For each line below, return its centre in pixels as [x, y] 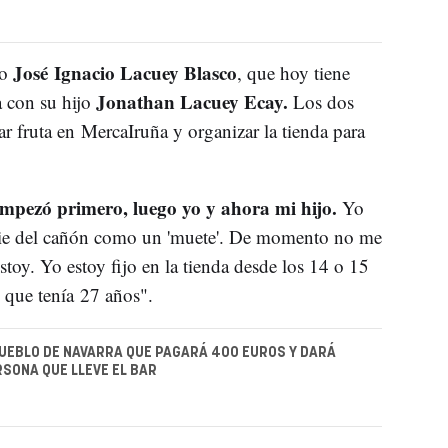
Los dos [320, 101]
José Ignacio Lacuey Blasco [124, 72]
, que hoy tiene [293, 72]
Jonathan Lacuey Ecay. [189, 101]
